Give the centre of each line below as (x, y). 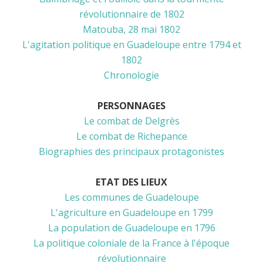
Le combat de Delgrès (131, 121)
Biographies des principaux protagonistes (131, 151)
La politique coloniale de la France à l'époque (131, 243)
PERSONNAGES (131, 105)
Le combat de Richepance (131, 136)
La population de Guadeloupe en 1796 (131, 227)
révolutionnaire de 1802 (131, 14)
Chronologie (131, 75)
